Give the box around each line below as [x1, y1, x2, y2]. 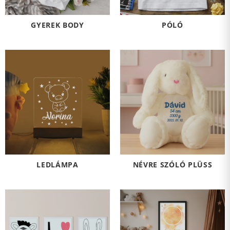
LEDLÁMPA [36, 159, 79, 169]
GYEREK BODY [31, 20, 84, 30]
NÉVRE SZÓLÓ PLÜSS [132, 159, 213, 169]
